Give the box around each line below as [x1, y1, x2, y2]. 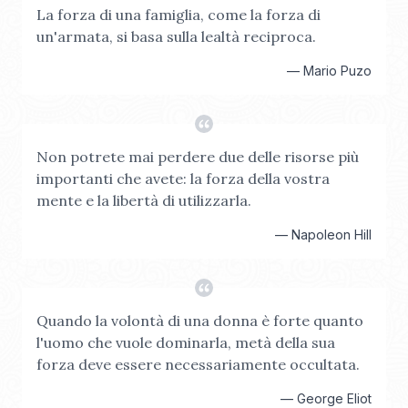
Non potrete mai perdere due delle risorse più [36, 148, 359, 166]
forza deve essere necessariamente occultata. [36, 355, 360, 373]
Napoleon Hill [291, 227, 372, 242]
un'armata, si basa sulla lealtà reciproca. [36, 27, 316, 46]
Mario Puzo [303, 63, 372, 78]
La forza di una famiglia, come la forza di [36, 5, 321, 24]
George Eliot [297, 391, 372, 406]
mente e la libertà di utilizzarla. [36, 191, 251, 209]
